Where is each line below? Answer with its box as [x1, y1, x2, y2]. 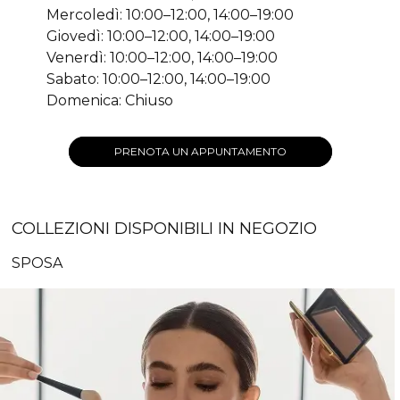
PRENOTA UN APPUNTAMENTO [113, 144, 287, 158]
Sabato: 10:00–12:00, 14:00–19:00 [46, 70, 271, 87]
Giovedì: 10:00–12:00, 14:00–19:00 [46, 27, 275, 45]
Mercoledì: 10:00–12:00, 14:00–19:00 [46, 5, 294, 23]
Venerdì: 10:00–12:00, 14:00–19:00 [46, 48, 278, 66]
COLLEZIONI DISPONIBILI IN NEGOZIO [12, 217, 318, 238]
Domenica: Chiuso [46, 91, 173, 109]
